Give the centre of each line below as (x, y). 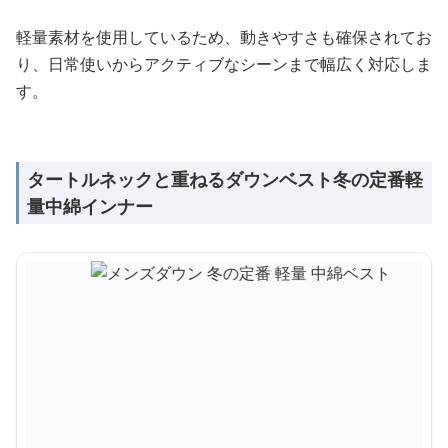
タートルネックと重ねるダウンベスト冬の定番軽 (225, 179)
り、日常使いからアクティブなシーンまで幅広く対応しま (224, 64)
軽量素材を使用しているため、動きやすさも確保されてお (224, 37)
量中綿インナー (90, 206)
